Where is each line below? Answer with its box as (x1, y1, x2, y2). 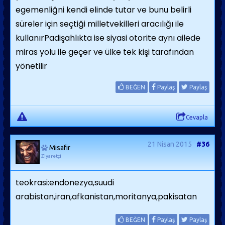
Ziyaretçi (41, 153, 61, 159)
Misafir (49, 144, 70, 152)
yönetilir (16, 60, 47, 72)
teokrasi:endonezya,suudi (16, 177, 114, 188)
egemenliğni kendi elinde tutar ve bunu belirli (16, 4, 191, 16)
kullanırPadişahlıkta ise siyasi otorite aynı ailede (16, 32, 200, 44)
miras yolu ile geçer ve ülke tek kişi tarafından (16, 46, 194, 58)
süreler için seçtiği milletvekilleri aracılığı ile (16, 18, 184, 30)
